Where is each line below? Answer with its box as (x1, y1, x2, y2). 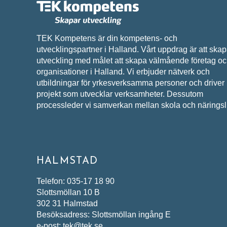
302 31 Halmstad (36, 199, 98, 208)
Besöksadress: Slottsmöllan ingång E (36, 210, 171, 219)
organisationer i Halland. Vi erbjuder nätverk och (36, 67, 210, 76)
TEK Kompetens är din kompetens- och (36, 33, 177, 43)
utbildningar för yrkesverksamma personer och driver (36, 78, 224, 87)
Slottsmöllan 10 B (36, 188, 100, 197)
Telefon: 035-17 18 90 (36, 177, 115, 186)
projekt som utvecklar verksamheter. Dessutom (36, 89, 203, 98)
